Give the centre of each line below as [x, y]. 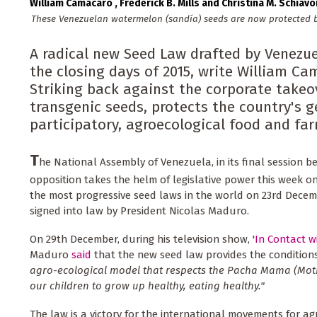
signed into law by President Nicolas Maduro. [139, 211]
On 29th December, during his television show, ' [142, 240]
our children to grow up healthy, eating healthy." [147, 286]
